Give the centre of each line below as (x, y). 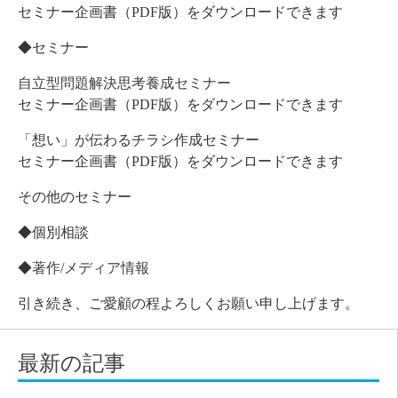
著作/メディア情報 (91, 268)
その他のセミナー (75, 197)
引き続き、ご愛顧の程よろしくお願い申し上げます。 (188, 304)
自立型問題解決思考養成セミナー (124, 84)
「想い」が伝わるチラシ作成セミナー (139, 140)
